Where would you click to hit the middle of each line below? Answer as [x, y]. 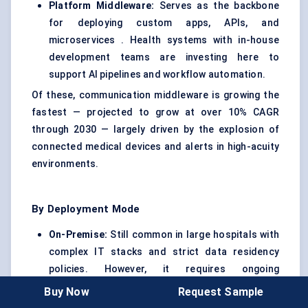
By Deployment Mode [86, 209]
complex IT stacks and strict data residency [164, 252]
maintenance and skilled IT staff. [126, 286]
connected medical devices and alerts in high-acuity [155, 147]
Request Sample [221, 291]
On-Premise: [78, 235]
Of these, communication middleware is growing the [155, 95]
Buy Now [67, 291]
